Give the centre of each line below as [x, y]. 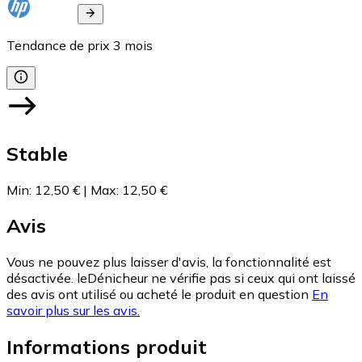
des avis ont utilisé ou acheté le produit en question [158, 295]
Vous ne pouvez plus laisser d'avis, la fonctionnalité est [169, 262]
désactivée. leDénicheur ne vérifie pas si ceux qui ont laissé [181, 278]
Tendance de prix [58, 45]
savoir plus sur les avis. [73, 311]
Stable [37, 153]
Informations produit [107, 347]
